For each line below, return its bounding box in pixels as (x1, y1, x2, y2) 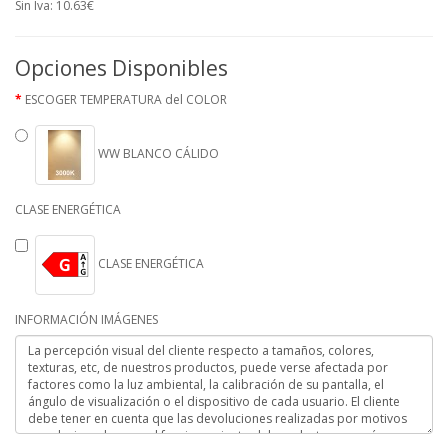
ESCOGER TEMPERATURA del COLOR (25, 91, 227, 108)
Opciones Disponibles (15, 54, 228, 82)
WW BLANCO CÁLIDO (95, 145, 219, 163)
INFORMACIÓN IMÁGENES (15, 311, 158, 328)
